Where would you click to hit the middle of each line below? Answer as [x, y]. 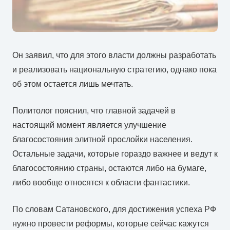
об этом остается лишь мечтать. [73, 84]
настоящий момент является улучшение [89, 125]
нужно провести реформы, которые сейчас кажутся [111, 223]
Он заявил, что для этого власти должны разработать [114, 55]
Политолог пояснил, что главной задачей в [94, 110]
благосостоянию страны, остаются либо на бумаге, [109, 168]
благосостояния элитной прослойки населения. [102, 139]
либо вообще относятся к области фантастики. [101, 182]
